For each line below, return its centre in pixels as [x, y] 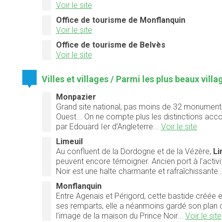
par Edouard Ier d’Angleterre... [108, 126]
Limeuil [69, 141]
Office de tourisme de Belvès [111, 45]
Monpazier [76, 97]
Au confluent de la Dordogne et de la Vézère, [134, 151]
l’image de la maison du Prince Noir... [120, 216]
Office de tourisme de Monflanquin [120, 20]
